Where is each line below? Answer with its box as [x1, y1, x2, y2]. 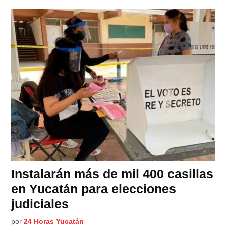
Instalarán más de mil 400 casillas [11, 166, 214, 181]
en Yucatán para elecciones [11, 181, 177, 196]
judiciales [11, 196, 69, 211]
